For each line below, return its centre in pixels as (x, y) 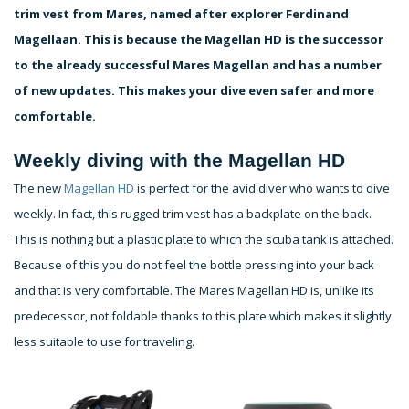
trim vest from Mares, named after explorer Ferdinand (181, 13)
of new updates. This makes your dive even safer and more (194, 90)
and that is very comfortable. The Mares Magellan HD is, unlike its (194, 290)
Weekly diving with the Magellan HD (179, 160)
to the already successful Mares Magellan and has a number (198, 64)
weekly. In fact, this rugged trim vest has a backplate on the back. (193, 213)
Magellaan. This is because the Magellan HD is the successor (199, 39)
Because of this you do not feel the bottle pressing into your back (194, 264)
